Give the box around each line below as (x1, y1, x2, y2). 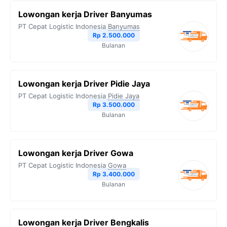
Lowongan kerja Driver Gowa (18, 148, 133, 158)
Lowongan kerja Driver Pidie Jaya (18, 79, 150, 89)
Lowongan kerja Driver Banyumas (18, 9, 152, 19)
